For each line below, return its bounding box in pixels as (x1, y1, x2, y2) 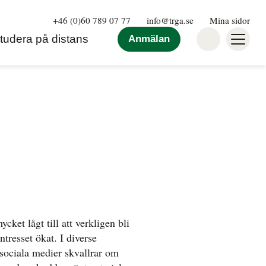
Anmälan (128, 33, 170, 45)
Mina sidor (210, 14, 250, 26)
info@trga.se (147, 14, 194, 26)
